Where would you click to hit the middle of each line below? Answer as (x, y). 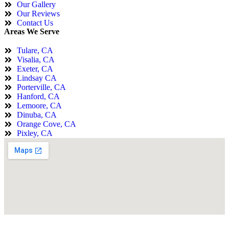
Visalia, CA (36, 59)
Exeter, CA (35, 68)
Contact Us (35, 22)
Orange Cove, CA (47, 124)
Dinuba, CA (37, 114)
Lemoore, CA (39, 105)
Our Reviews (38, 13)
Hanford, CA (38, 96)
